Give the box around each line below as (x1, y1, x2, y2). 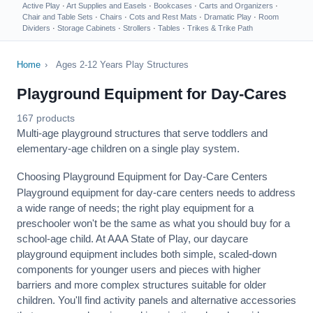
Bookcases (154, 1, 192, 10)
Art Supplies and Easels (66, 1, 147, 10)
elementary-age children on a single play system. (17, 143, 240, 154)
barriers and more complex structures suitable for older (17, 279, 266, 291)
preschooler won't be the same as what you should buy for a (17, 217, 290, 229)
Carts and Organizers (199, 1, 273, 10)
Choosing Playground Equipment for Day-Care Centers (17, 170, 268, 182)
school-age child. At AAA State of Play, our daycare (17, 233, 248, 245)
